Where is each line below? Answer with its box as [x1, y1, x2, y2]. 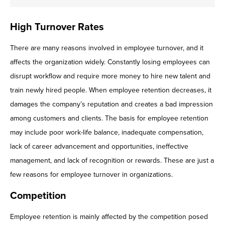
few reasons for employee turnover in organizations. [10, 170, 173, 179]
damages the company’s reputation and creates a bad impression [10, 100, 213, 109]
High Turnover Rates [10, 21, 104, 34]
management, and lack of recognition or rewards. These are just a [10, 156, 214, 165]
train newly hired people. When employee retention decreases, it [10, 86, 211, 95]
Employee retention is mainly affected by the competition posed [10, 212, 208, 221]
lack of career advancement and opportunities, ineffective [10, 142, 188, 151]
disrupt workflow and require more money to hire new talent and [10, 72, 210, 81]
